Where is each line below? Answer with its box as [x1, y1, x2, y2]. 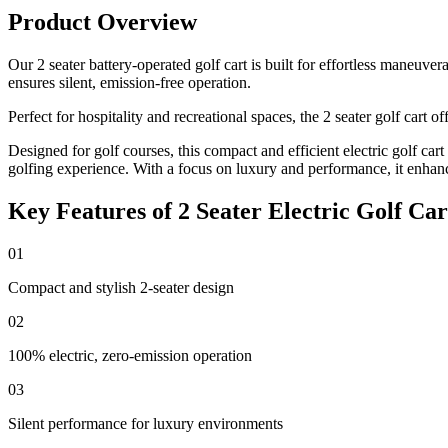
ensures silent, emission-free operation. [8, 74, 251, 92]
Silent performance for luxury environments [8, 414, 283, 432]
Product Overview [8, 9, 197, 36]
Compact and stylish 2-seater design [8, 278, 234, 296]
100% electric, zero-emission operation [8, 346, 252, 364]
